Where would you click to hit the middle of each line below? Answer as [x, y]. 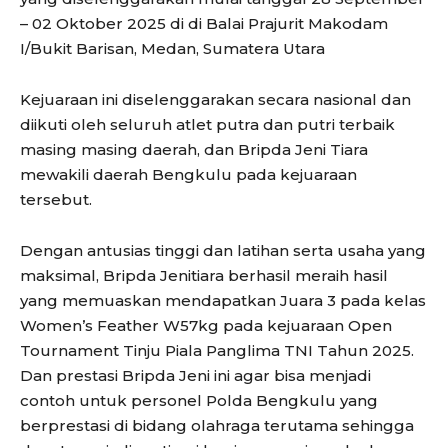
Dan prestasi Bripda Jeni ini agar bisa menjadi [195, 376]
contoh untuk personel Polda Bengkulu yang [199, 401]
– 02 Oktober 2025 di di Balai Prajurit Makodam [204, 24]
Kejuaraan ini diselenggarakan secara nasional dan [215, 100]
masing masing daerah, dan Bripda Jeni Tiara [194, 150]
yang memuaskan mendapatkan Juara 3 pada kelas [223, 301]
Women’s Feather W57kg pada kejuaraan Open [206, 326]
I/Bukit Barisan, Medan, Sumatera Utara [172, 49]
